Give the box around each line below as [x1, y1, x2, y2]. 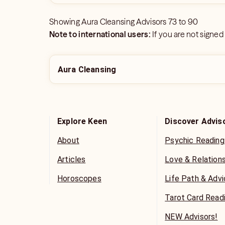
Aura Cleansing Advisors [81, 17, 167, 27]
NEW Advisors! [165, 212, 218, 221]
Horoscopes [57, 174, 101, 183]
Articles [57, 155, 86, 164]
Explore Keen [57, 117, 107, 126]
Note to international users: [49, 29, 151, 39]
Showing [49, 17, 82, 27]
